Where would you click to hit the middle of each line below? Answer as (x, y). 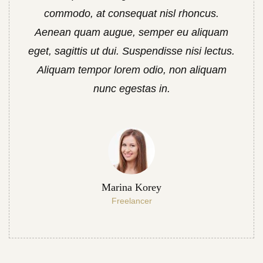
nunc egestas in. (131, 89)
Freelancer (131, 201)
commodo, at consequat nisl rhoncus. (131, 14)
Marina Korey (131, 187)
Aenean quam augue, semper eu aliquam (131, 32)
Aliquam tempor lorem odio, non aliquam (131, 70)
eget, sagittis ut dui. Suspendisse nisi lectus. (131, 51)
